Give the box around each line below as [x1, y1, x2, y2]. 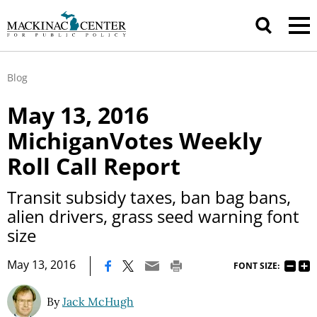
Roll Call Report [7, 151, 180, 181]
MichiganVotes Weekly [7, 125, 262, 156]
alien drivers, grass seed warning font [7, 204, 299, 228]
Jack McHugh [62, 294, 134, 309]
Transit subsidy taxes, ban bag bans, [7, 185, 291, 209]
